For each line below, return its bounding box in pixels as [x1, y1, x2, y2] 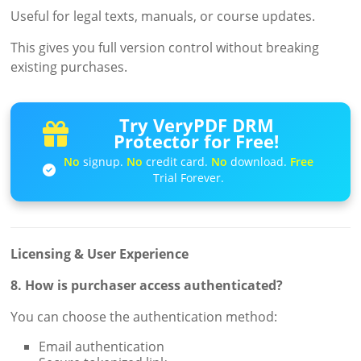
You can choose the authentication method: [10, 308, 278, 326]
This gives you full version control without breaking [10, 39, 320, 57]
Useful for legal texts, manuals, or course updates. [10, 7, 316, 26]
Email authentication [39, 338, 165, 356]
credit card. [143, 154, 212, 170]
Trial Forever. [153, 170, 225, 186]
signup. [80, 154, 127, 170]
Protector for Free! [114, 129, 280, 155]
